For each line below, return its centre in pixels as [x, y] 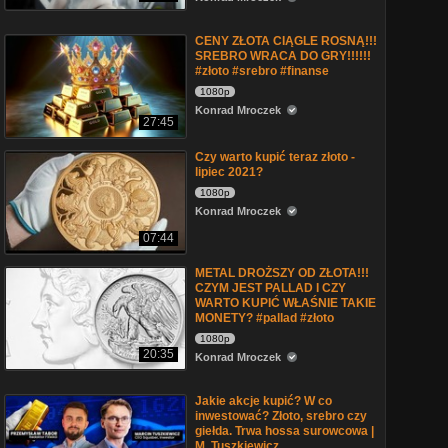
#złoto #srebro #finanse [262, 71]
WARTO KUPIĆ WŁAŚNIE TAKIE [285, 303]
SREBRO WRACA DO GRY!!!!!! [283, 56]
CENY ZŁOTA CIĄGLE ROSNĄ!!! [286, 41]
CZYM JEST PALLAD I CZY [270, 288]
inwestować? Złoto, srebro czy [281, 416]
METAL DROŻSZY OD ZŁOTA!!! [282, 273]
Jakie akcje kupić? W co [263, 401]
